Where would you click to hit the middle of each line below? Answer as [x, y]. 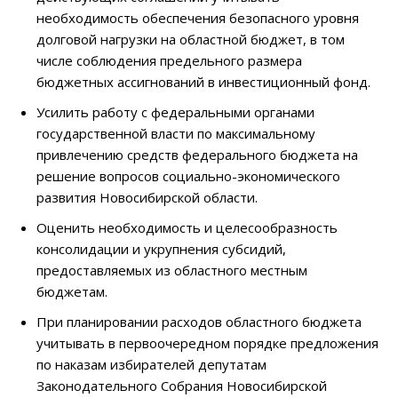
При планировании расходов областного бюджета [199, 322]
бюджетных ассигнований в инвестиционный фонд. [203, 82]
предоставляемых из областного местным [172, 271]
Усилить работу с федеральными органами [175, 112]
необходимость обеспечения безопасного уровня [198, 18]
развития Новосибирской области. [147, 198]
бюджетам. [72, 292]
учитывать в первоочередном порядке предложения [207, 343]
